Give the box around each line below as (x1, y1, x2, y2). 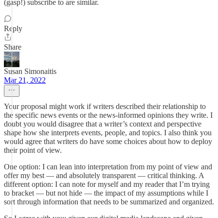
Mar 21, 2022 (4, 76, 46, 84)
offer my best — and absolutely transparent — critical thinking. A (4, 171, 204, 180)
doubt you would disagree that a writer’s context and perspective (4, 120, 201, 128)
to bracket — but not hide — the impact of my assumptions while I (4, 189, 208, 197)
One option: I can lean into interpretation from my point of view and (4, 163, 212, 171)
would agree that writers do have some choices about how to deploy (4, 137, 212, 145)
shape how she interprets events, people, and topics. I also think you (4, 128, 212, 137)
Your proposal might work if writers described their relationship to (4, 102, 206, 110)
